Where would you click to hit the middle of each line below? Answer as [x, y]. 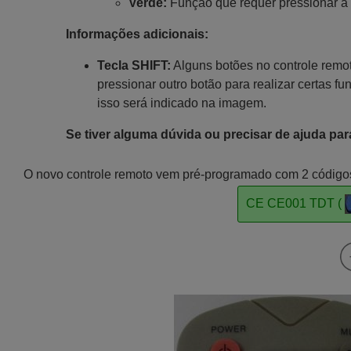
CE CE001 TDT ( [295, 203]
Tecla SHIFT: [134, 65]
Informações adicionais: [137, 34]
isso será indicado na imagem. [181, 103]
